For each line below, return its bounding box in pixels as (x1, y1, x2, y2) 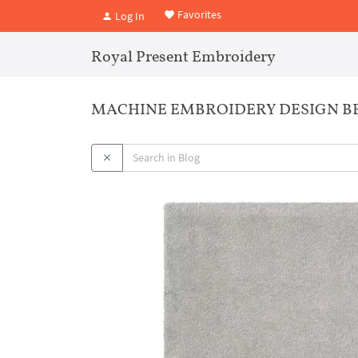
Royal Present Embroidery (91, 46, 276, 66)
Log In (113, 8, 145, 23)
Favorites (175, 7, 221, 22)
